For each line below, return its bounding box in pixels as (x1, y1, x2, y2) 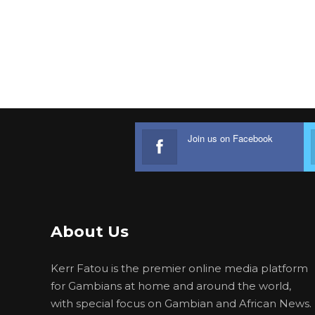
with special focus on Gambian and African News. (51, 297, 311, 311)
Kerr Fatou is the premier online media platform (51, 262, 308, 276)
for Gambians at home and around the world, (51, 279, 291, 293)
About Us (51, 222, 129, 242)
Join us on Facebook (188, 131, 273, 146)
